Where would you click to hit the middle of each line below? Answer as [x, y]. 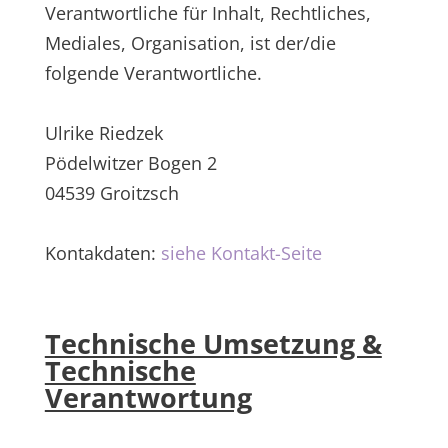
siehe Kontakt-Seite [241, 253]
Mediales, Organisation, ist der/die [190, 43]
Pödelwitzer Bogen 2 [130, 163]
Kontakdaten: [102, 253]
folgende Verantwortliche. [153, 73]
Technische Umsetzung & [213, 343]
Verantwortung [148, 397]
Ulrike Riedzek [103, 133]
